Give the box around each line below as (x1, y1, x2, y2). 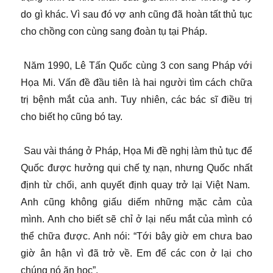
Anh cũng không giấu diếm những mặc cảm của (21, 197, 252, 208)
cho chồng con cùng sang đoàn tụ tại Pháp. (21, 26, 208, 37)
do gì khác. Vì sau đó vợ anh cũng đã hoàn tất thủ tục (21, 9, 252, 20)
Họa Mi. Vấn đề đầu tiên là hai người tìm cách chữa (21, 77, 252, 88)
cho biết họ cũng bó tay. (21, 112, 123, 122)
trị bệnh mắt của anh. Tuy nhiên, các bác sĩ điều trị (21, 94, 252, 105)
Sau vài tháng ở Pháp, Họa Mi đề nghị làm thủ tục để (21, 146, 252, 157)
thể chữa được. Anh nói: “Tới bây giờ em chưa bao (21, 231, 252, 242)
